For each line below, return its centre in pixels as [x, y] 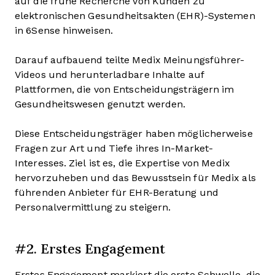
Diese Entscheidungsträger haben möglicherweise [134, 133]
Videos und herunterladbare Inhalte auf [110, 74]
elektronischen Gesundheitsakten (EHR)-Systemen [135, 15]
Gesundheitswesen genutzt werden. [102, 104]
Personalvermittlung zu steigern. [93, 207]
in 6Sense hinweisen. [65, 30]
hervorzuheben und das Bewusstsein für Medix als [135, 177]
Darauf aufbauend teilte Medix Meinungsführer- [130, 60]
